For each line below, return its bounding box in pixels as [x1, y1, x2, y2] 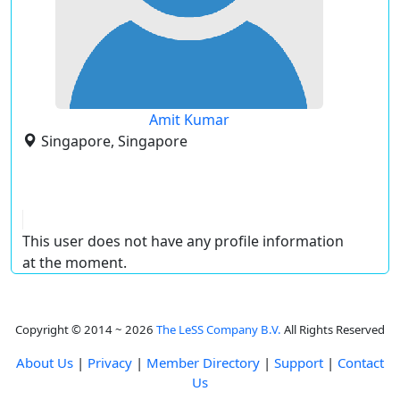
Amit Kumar [149, 110, 229, 129]
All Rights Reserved [281, 321, 385, 337]
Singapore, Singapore [41, 131, 187, 151]
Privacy [87, 354, 132, 371]
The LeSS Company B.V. [156, 321, 281, 337]
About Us [16, 354, 73, 371]
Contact [337, 354, 384, 371]
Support [274, 354, 323, 371]
